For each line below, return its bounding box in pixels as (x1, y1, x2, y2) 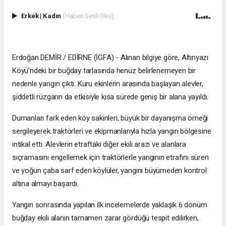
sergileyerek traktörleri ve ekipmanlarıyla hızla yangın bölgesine (12, 126, 211, 136)
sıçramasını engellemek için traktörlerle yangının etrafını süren (12, 152, 209, 162)
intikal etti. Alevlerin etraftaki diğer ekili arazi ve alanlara (12, 139, 186, 149)
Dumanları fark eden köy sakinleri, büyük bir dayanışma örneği (12, 113, 208, 123)
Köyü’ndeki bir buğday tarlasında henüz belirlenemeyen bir (12, 66, 196, 75)
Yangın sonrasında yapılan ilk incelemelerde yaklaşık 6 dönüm (12, 200, 207, 209)
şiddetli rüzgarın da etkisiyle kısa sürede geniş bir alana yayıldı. (12, 92, 209, 101)
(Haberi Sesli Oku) (62, 11, 114, 20)
